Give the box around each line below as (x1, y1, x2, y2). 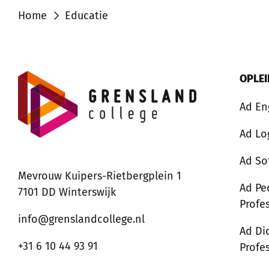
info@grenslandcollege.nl (18, 213, 145, 226)
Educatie (65, 9, 108, 22)
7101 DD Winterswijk (18, 186, 116, 199)
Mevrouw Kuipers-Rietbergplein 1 (18, 169, 181, 183)
